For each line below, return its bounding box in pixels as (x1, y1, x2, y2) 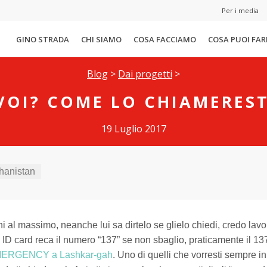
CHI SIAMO (81, 34, 122, 45)
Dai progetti (118, 67, 172, 80)
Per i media (222, 6, 259, 15)
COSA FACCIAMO (133, 34, 196, 45)
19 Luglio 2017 (101, 122, 166, 135)
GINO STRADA (16, 34, 69, 45)
